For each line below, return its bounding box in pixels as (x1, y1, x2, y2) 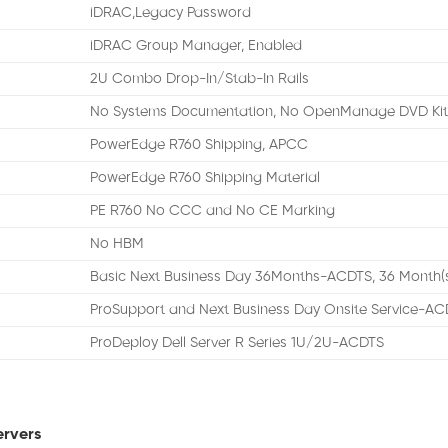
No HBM (90, 236, 145, 253)
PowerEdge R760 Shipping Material (90, 170, 321, 187)
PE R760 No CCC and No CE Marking (90, 203, 336, 220)
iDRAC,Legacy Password (90, 5, 252, 22)
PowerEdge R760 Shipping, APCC (90, 137, 309, 154)
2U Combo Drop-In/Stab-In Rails (90, 71, 310, 88)
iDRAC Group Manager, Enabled (90, 38, 303, 55)
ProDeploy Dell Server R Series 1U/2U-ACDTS (90, 335, 385, 352)
